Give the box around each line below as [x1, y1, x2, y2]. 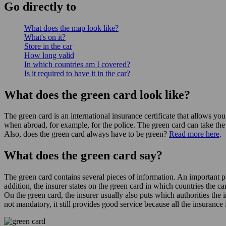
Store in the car [24, 41, 72, 50]
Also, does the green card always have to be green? [4, 130, 169, 139]
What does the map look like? [24, 23, 119, 32]
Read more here [169, 130, 219, 139]
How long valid [24, 50, 74, 60]
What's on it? [24, 32, 66, 41]
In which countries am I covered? [24, 60, 130, 69]
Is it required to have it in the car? [24, 69, 130, 78]
